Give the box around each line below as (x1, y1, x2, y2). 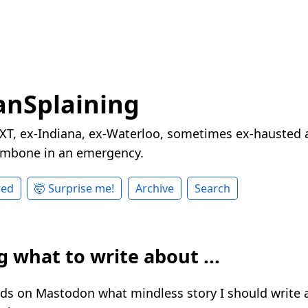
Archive (135, 181, 174, 197)
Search (195, 181, 231, 197)
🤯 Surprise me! (34, 181, 115, 197)
